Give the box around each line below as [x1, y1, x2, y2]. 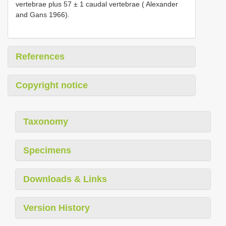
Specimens [23, 145, 71, 155]
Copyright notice [16, 80, 88, 90]
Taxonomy [23, 116, 68, 127]
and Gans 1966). [16, 10, 70, 19]
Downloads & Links [23, 174, 107, 184]
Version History [23, 202, 90, 213]
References [16, 51, 65, 62]
